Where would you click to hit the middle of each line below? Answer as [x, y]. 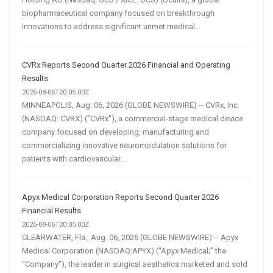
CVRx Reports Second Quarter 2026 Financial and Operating [126, 65]
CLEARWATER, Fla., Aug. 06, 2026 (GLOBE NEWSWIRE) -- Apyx [130, 238]
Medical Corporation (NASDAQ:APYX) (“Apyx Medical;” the [124, 251]
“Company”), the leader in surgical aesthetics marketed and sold [135, 264]
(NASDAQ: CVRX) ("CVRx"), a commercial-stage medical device [133, 119]
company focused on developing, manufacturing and [115, 132]
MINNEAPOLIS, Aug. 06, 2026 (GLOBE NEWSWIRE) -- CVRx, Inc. [131, 105]
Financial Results [51, 211]
